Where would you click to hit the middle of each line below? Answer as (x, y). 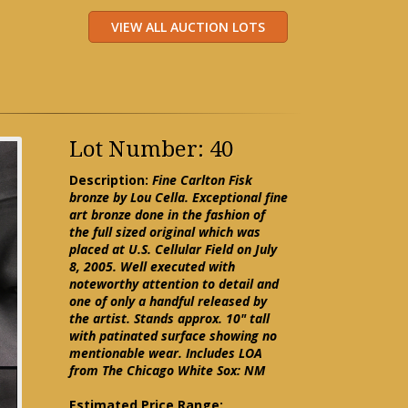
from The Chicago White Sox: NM (167, 370)
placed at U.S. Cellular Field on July (173, 249)
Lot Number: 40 (151, 149)
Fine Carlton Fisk (202, 180)
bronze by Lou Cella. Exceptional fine (178, 197)
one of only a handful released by (168, 301)
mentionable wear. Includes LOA (166, 353)
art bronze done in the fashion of (167, 214)
